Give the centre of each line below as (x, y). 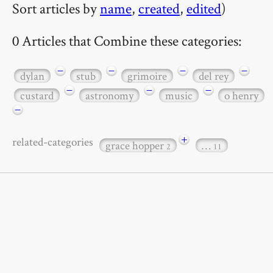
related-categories (55, 142)
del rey (214, 76)
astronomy (109, 96)
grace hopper (136, 145)
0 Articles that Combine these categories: (127, 40)
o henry (241, 96)
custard (37, 96)
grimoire (147, 76)
